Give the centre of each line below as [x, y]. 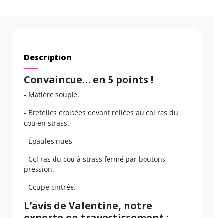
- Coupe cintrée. [50, 187]
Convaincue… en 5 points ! [89, 80]
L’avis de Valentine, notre [88, 206]
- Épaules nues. [49, 141]
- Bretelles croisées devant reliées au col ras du [101, 113]
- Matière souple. [52, 95]
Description [48, 58]
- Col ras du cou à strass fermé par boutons [95, 159]
